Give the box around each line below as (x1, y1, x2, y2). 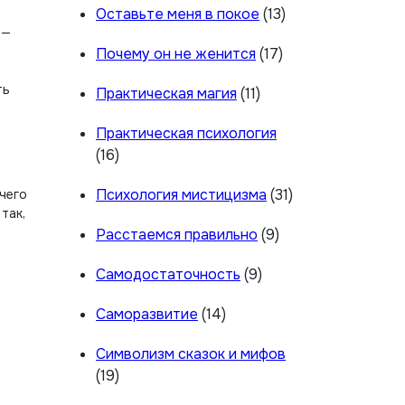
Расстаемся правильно (96, 225, 258, 244)
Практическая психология (96, 124, 277, 143)
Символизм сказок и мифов (96, 344, 286, 363)
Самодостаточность (96, 265, 240, 284)
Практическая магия (96, 84, 237, 103)
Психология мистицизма (96, 185, 267, 204)
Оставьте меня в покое (96, 5, 259, 24)
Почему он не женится (96, 44, 256, 63)
